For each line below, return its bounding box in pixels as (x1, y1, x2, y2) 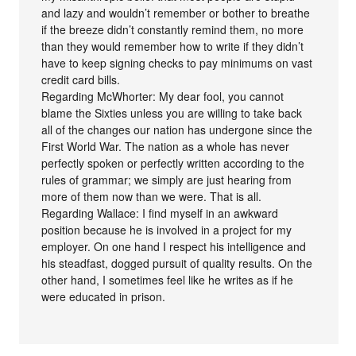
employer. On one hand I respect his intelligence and (41, 238, 307, 254)
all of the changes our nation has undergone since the (41, 121, 313, 137)
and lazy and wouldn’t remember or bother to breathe (41, 4, 311, 21)
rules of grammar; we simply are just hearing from (41, 171, 292, 188)
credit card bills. (41, 71, 121, 87)
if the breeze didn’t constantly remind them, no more (41, 21, 304, 37)
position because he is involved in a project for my (41, 221, 292, 238)
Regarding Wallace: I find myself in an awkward (41, 204, 279, 221)
